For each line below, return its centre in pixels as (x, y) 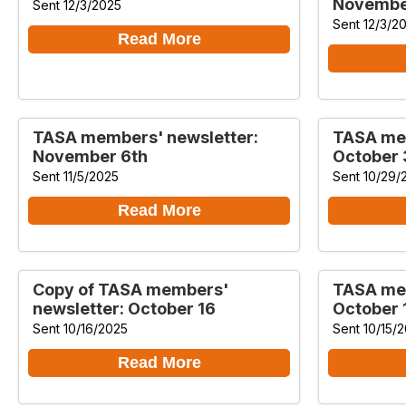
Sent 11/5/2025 (76, 176)
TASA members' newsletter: (145, 137)
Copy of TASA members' (130, 289)
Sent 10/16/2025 (80, 328)
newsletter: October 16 (124, 308)
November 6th (90, 156)
